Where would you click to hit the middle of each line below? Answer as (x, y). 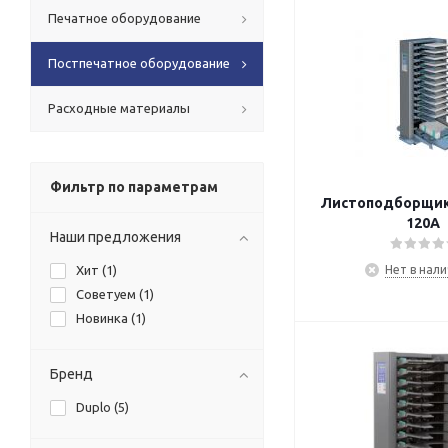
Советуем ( (109, 293)
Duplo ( (97, 406)
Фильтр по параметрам (134, 186)
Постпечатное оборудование (139, 62)
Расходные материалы (119, 107)
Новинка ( (105, 317)
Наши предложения (115, 236)
